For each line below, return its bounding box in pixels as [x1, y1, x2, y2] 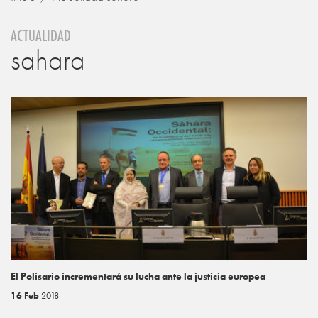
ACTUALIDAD [11, 24, 71, 46]
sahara [11, 42, 85, 78]
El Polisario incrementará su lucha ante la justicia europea [11, 269, 265, 283]
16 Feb [11, 289, 41, 302]
